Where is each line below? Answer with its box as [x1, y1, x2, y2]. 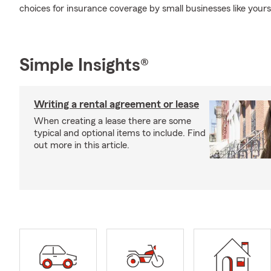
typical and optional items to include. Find [34, 128, 206, 138]
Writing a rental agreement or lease [34, 99, 199, 109]
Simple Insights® [19, 56, 149, 74]
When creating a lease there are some [34, 116, 191, 126]
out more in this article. [34, 140, 129, 150]
